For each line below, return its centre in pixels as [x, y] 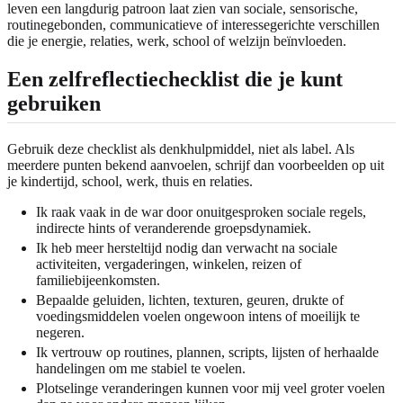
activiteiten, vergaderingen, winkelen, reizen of [169, 264]
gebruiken [54, 103]
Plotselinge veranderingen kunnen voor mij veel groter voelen [210, 388]
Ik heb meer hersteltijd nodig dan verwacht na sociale [187, 247]
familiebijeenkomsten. [98, 280]
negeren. [60, 332]
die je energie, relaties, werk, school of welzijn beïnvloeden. [177, 40]
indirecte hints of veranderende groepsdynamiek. [174, 228]
